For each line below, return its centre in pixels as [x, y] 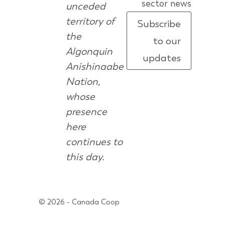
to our [167, 41]
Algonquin [89, 51]
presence [86, 111]
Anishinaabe [94, 66]
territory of [90, 21]
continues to [94, 142]
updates [161, 58]
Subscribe [159, 24]
